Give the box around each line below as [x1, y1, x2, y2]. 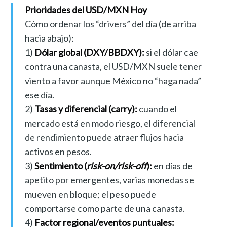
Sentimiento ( [34, 160, 87, 172]
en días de [152, 160, 193, 172]
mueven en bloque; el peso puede [24, 188, 156, 200]
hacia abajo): [24, 32, 74, 44]
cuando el [137, 103, 177, 115]
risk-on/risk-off [86, 160, 146, 172]
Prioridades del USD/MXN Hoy [24, 4, 147, 16]
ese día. [24, 89, 54, 101]
